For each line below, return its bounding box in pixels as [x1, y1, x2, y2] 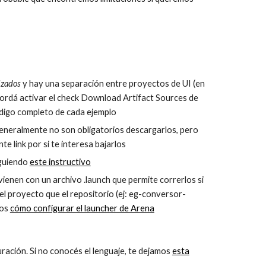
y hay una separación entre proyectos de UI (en [22, 78, 205, 88]
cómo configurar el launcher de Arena [9, 203, 154, 213]
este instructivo [29, 157, 91, 167]
